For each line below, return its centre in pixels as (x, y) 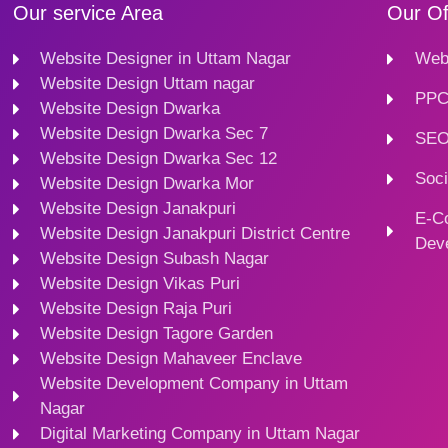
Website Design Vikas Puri (140, 284)
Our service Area (87, 13)
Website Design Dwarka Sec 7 (154, 134)
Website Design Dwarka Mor (147, 184)
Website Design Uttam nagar (148, 84)
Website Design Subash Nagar (155, 259)
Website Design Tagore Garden (157, 334)
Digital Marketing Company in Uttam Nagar (200, 434)
